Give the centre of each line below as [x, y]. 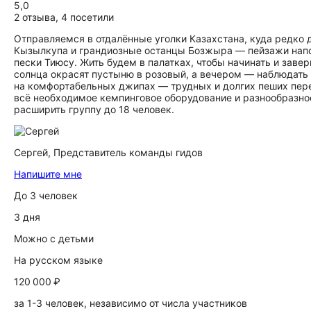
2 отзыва [35, 17]
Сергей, [34, 152]
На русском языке [58, 260]
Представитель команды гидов [128, 152]
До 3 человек [46, 195]
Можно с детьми [54, 238]
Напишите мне [48, 174]
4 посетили [87, 17]
